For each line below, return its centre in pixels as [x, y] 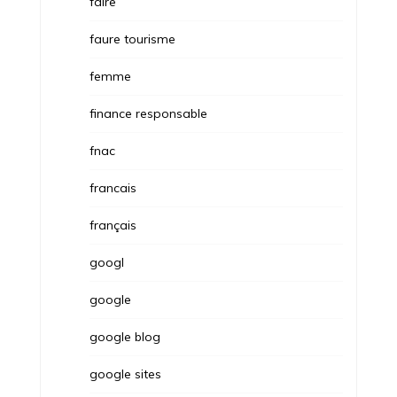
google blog [125, 336]
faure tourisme [132, 39]
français [113, 225]
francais [113, 187]
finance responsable [148, 113]
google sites [125, 374]
